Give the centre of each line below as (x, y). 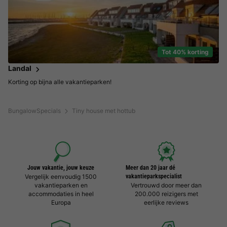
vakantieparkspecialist (154, 177)
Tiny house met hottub (104, 111)
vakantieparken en (61, 185)
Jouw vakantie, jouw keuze (61, 168)
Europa (61, 203)
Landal (20, 68)
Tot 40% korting (185, 52)
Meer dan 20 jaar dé (150, 168)
